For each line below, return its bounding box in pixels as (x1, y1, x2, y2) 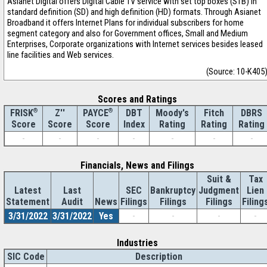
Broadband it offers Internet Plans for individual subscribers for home (7, 17, 244, 28)
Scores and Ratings (98, 94, 177, 105)
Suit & (206, 173, 231, 185)
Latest (14, 185, 41, 196)
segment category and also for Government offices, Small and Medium (7, 28, 248, 39)
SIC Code (7, 251, 45, 262)
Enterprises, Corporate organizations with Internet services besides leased (7, 39, 263, 49)
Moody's (156, 107, 189, 119)
